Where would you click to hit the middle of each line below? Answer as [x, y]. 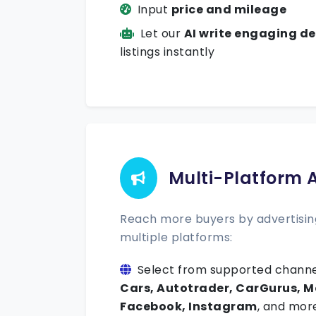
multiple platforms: [176, 237]
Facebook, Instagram [189, 306]
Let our [162, 34]
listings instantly [167, 52]
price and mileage [229, 10]
